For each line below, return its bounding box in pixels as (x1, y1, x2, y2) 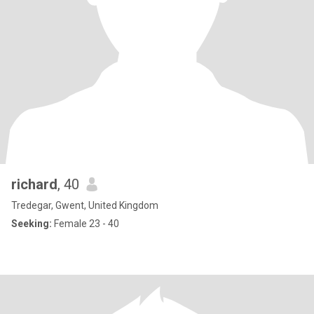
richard (11, 176, 57, 193)
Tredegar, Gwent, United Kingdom (11, 200, 158, 211)
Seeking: (11, 218, 52, 229)
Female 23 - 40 (52, 218, 119, 229)
